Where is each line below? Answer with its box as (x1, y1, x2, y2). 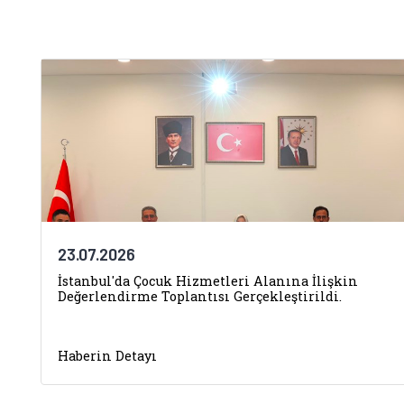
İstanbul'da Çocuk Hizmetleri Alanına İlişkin (58, 272, 358, 289)
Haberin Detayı (58, 347, 157, 364)
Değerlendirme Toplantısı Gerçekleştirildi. (58, 288, 342, 305)
